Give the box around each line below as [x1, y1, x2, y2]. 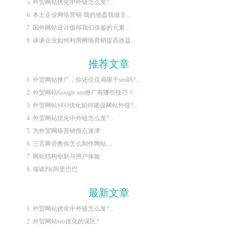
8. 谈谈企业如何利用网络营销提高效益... [26, 36, 135, 44]
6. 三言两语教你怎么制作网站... [26, 140, 111, 147]
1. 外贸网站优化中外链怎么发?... [26, 204, 113, 212]
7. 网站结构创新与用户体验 [26, 152, 100, 160]
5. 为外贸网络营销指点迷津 [26, 127, 100, 134]
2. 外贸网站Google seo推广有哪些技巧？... [26, 88, 139, 96]
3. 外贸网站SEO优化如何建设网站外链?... [26, 101, 138, 109]
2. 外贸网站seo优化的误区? [26, 217, 99, 225]
